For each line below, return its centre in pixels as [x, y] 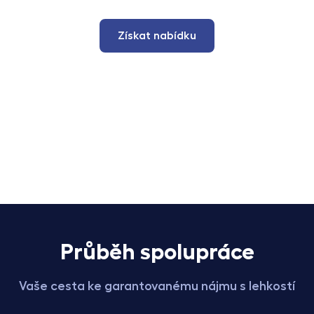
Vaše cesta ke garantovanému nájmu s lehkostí [157, 286]
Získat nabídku [157, 36]
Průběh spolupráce [157, 252]
